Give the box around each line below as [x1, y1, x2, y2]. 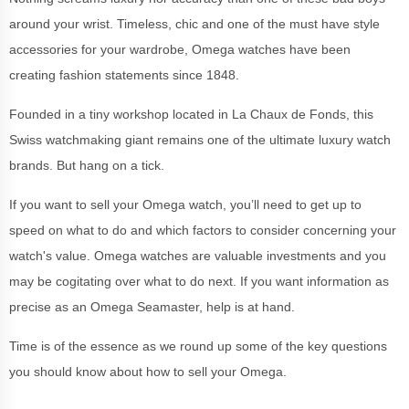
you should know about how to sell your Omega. [9, 364, 287, 379]
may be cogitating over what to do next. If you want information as [9, 274, 389, 288]
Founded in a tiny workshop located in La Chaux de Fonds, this [9, 107, 373, 121]
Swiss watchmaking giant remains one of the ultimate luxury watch [9, 132, 391, 147]
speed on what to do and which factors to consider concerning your [9, 223, 396, 237]
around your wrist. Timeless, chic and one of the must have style [9, 16, 380, 31]
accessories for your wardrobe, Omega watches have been [9, 42, 351, 57]
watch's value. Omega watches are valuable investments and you [9, 248, 386, 263]
